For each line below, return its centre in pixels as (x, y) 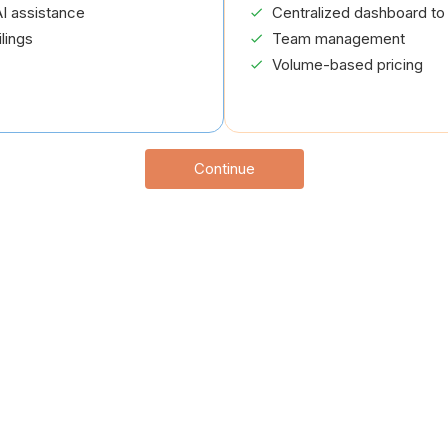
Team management (338, 38)
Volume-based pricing (347, 64)
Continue (224, 168)
